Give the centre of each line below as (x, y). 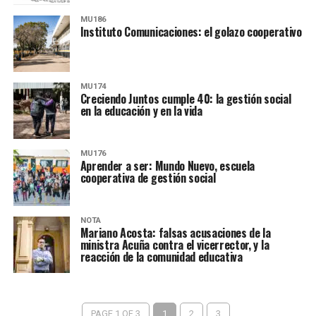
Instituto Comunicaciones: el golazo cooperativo (191, 32)
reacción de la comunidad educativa (161, 257)
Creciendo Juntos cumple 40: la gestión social (186, 99)
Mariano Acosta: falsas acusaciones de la (175, 233)
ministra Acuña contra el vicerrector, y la (175, 245)
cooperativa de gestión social (148, 178)
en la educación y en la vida (141, 111)
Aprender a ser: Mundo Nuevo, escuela (168, 166)
